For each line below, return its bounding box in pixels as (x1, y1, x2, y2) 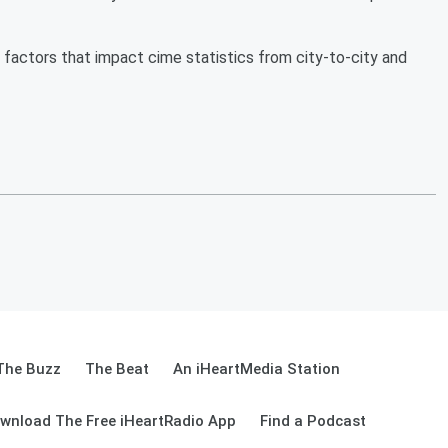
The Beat (85, 360, 149, 378)
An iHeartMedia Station (173, 360, 340, 378)
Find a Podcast (260, 412, 366, 430)
